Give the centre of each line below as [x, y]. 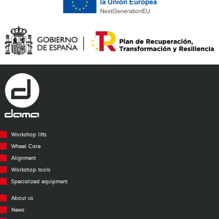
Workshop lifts [29, 134]
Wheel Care [26, 146]
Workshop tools [31, 169]
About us [22, 197]
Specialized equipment [39, 181]
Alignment [23, 157]
